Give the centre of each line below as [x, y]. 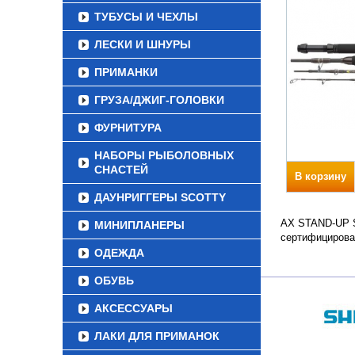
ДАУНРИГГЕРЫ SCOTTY [160, 197]
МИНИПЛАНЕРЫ [139, 225]
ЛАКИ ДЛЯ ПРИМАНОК [157, 336]
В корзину [321, 176]
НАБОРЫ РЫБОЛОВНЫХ [164, 155]
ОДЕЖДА [119, 253]
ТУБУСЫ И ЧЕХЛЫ [146, 17]
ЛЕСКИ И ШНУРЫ [143, 44]
